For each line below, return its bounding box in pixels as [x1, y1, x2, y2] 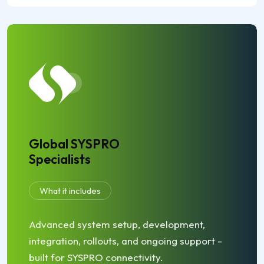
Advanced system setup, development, [29, 218, 205, 230]
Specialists [29, 151, 91, 167]
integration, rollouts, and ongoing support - [29, 235, 222, 247]
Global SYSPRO [29, 136, 120, 152]
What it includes [39, 185, 101, 196]
